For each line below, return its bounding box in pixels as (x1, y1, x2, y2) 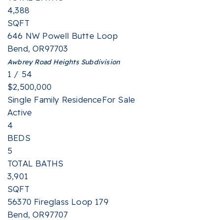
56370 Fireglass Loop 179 (7, 196, 109, 207)
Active (7, 107, 32, 117)
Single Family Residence (7, 94, 102, 105)
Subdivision (79, 57, 120, 66)
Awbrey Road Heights (7, 57, 79, 66)
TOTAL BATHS (7, 158, 64, 168)
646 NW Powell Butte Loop (7, 30, 118, 41)
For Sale (102, 94, 136, 105)
